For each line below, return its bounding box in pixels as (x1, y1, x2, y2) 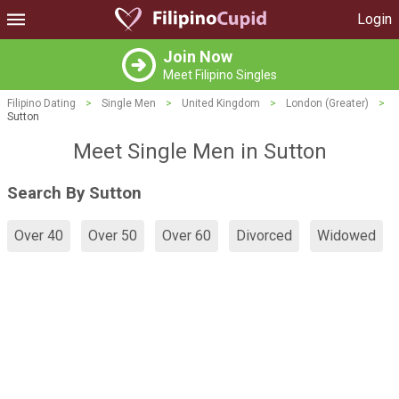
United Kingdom (182, 97, 260, 110)
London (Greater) (286, 97, 369, 110)
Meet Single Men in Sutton (72, 139, 327, 164)
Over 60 (162, 227, 211, 245)
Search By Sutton (7, 183, 142, 203)
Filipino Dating (7, 97, 76, 110)
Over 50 (88, 227, 137, 245)
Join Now (163, 47, 232, 66)
